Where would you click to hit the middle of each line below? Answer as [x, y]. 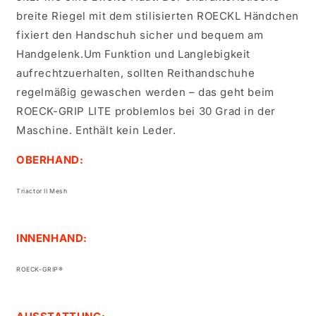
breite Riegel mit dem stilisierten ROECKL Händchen [158, 16]
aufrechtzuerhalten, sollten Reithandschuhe [136, 73]
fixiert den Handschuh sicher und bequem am [140, 35]
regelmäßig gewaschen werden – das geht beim [145, 92]
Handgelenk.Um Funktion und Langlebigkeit [134, 54]
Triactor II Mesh [42, 191]
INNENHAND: [52, 238]
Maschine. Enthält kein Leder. [96, 130]
